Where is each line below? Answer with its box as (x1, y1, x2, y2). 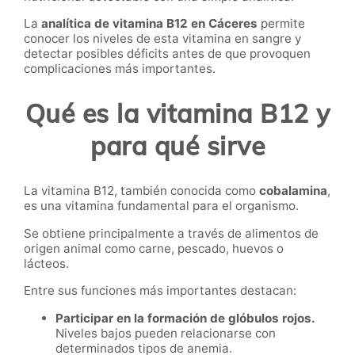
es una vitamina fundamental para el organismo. (24, 198, 299, 214)
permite (258, 16, 305, 32)
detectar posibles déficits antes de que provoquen (24, 46, 311, 62)
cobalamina (259, 183, 327, 199)
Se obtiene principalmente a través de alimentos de (24, 225, 319, 241)
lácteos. (24, 255, 69, 271)
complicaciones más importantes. (24, 61, 216, 77)
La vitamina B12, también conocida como (24, 183, 259, 199)
